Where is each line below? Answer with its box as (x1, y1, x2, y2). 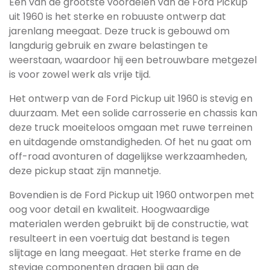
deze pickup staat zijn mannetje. (9, 164, 161, 178)
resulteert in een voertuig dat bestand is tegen (9, 231, 230, 245)
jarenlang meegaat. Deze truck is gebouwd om (9, 24, 230, 38)
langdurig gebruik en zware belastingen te (9, 39, 208, 52)
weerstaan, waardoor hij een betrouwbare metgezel (9, 53, 257, 67)
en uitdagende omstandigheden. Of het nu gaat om (9, 135, 251, 149)
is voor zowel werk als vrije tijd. (9, 67, 151, 81)
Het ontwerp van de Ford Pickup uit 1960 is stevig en (9, 92, 253, 105)
